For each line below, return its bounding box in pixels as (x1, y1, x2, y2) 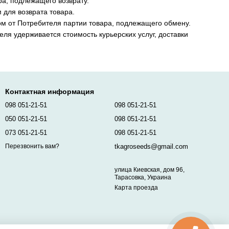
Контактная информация (5, 87, 94, 96)
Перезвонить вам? (5, 143, 59, 150)
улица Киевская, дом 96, (114, 166, 185, 173)
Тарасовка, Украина (114, 174, 171, 181)
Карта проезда (114, 184, 158, 191)
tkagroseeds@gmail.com (114, 143, 188, 150)
